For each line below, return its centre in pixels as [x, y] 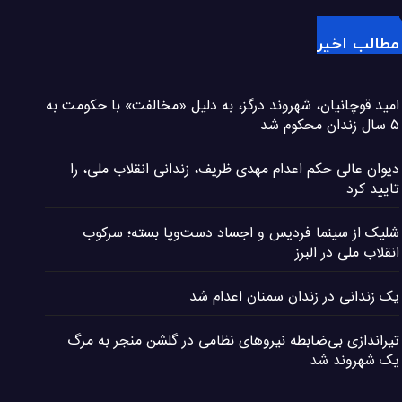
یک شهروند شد [354, 361]
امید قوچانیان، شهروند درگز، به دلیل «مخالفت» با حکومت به [222, 106]
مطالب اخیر [358, 44]
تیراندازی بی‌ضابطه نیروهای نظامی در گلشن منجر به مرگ [233, 341]
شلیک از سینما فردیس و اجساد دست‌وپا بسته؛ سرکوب [240, 233]
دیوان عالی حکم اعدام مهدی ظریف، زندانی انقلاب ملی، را [234, 170]
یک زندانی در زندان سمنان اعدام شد [294, 297]
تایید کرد [372, 189]
